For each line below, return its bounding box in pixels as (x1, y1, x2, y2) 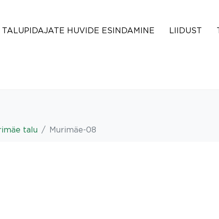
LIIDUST (169, 26, 202, 35)
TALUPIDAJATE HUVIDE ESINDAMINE (2, 26, 154, 35)
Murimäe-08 (49, 125, 96, 134)
